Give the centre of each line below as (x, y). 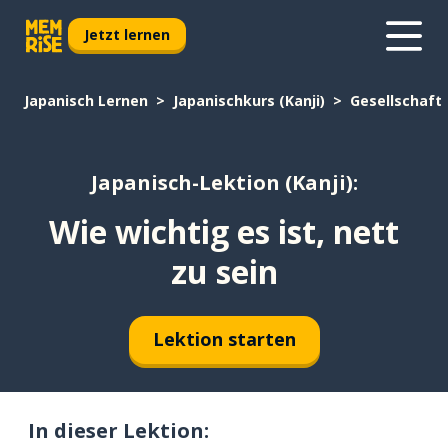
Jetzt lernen (127, 34)
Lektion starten (224, 339)
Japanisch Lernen (86, 100)
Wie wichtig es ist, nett (224, 231)
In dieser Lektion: (118, 430)
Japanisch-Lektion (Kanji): (224, 183)
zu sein (224, 271)
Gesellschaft (396, 100)
